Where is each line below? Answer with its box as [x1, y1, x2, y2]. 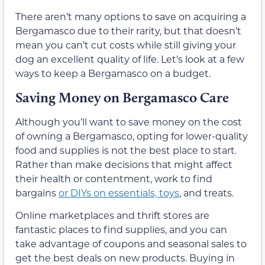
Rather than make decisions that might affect [15, 157, 232, 170]
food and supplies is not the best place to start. [15, 143, 237, 156]
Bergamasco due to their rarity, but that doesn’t [15, 24, 241, 37]
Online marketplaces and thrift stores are [15, 209, 209, 222]
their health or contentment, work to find [15, 172, 212, 185]
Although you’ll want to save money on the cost [15, 115, 242, 128]
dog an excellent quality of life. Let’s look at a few [15, 53, 244, 66]
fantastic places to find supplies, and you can [15, 223, 227, 236]
